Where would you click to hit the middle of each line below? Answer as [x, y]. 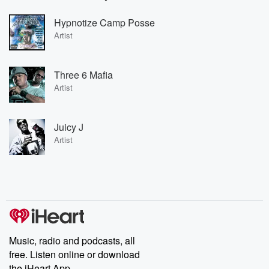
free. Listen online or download [74, 254]
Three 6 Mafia [83, 74]
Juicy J [69, 127]
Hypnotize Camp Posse [104, 22]
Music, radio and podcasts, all [72, 240]
